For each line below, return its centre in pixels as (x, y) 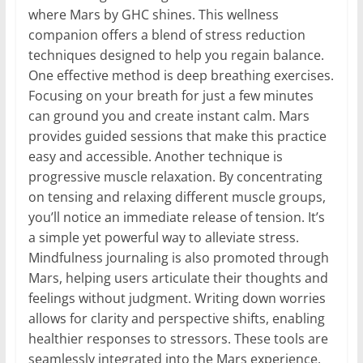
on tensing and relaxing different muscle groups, (177, 197)
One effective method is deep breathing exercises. (181, 76)
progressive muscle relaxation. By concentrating (175, 177)
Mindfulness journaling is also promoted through (178, 258)
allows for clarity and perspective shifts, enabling (176, 319)
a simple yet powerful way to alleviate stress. (163, 238)
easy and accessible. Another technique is (155, 157)
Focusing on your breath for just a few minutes (171, 96)
